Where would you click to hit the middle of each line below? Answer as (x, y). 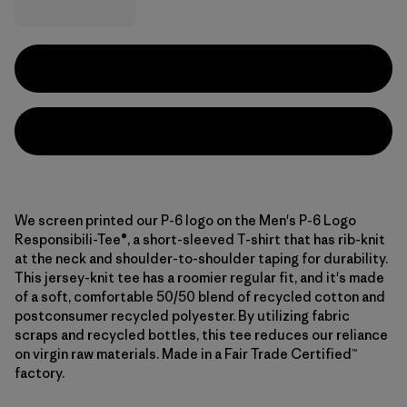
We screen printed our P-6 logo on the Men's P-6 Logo (185, 220)
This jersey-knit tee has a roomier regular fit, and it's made (199, 278)
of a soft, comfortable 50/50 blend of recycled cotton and (200, 297)
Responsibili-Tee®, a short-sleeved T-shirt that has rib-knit (200, 239)
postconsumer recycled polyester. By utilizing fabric (182, 316)
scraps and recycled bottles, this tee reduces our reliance (201, 335)
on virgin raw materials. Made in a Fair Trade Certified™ (186, 354)
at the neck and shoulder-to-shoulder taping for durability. (201, 258)
